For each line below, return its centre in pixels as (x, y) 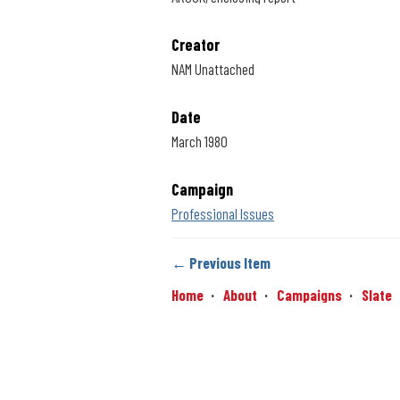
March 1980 (200, 142)
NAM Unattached (213, 69)
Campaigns (309, 295)
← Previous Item (221, 263)
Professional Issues (223, 214)
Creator (196, 45)
